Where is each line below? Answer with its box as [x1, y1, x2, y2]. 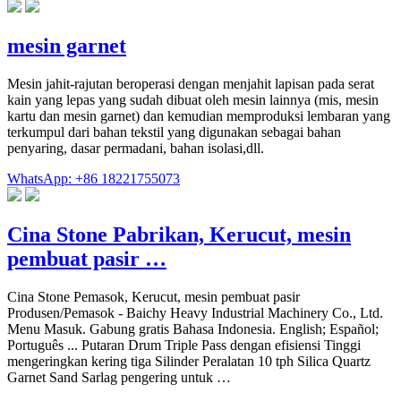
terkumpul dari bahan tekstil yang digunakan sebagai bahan [7, 124, 341, 140]
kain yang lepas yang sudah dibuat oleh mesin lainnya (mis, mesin [7, 91, 379, 107]
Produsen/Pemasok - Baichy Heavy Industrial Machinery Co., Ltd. [7, 304, 383, 320]
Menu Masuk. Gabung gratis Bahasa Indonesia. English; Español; [7, 320, 379, 337]
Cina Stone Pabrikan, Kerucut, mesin [7, 222, 351, 246]
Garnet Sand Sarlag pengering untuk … [7, 369, 231, 385]
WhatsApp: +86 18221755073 [7, 170, 180, 186]
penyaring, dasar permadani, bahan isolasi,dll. [7, 140, 264, 156]
